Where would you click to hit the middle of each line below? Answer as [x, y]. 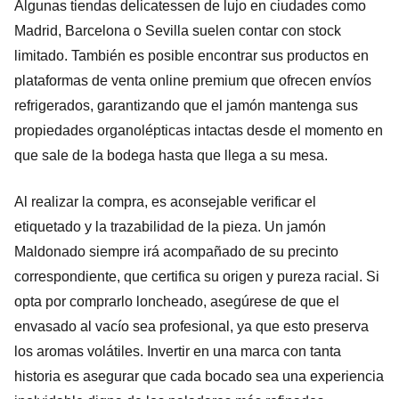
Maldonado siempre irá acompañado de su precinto [176, 251]
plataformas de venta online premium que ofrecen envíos [193, 80]
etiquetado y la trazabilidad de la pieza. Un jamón [170, 226]
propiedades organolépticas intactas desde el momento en [199, 130]
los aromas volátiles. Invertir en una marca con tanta [178, 351]
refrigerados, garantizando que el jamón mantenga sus [186, 105]
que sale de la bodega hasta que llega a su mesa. [171, 155]
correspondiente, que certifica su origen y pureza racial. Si [197, 276]
